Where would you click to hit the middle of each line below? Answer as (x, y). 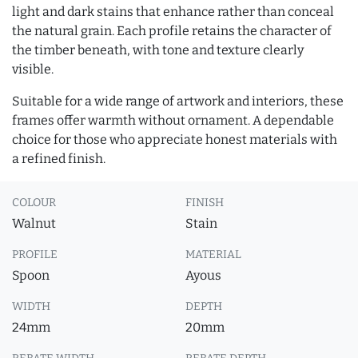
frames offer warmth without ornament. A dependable (173, 120)
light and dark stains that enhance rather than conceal (173, 12)
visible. (33, 69)
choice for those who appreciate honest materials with (175, 139)
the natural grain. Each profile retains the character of (172, 31)
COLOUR (34, 203)
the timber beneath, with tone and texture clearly (158, 50)
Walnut (34, 223)
